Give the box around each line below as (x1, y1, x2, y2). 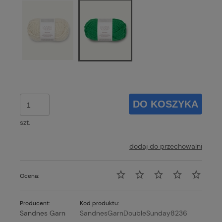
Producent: (20, 199, 50, 208)
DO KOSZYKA (133, 99, 199, 110)
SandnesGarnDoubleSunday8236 (80, 209, 188, 218)
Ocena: (20, 172, 39, 180)
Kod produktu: (80, 199, 119, 208)
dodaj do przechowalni (129, 142, 202, 151)
